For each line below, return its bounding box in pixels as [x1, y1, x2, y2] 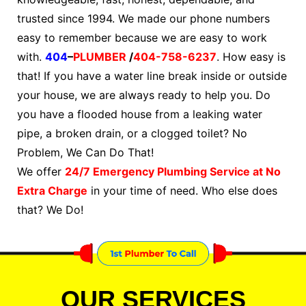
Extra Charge [17, 183, 87, 197]
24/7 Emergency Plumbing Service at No [65, 164, 281, 178]
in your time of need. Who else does [87, 183, 277, 197]
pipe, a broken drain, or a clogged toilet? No [17, 126, 247, 140]
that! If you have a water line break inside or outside [17, 68, 287, 83]
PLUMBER [73, 49, 126, 64]
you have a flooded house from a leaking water [17, 107, 262, 121]
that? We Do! [17, 202, 83, 217]
